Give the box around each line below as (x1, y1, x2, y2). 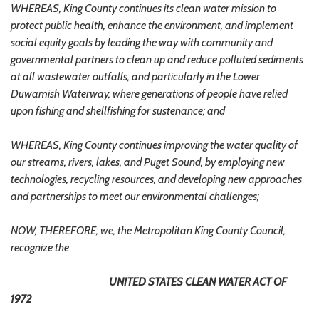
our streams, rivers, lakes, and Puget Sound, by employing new (11, 155, 285, 169)
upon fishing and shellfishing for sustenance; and (11, 103, 225, 117)
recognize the (11, 240, 69, 254)
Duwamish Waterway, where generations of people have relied (11, 86, 288, 100)
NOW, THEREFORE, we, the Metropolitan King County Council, (11, 223, 286, 237)
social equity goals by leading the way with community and (11, 35, 273, 49)
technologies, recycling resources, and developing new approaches (11, 172, 302, 186)
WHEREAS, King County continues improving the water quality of (11, 137, 298, 152)
